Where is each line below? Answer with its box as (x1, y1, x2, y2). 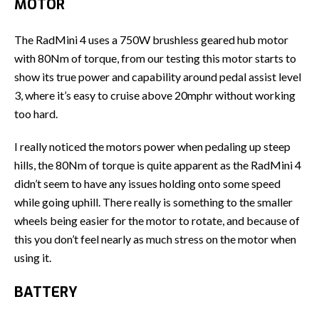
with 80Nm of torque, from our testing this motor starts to (14, 51, 296, 65)
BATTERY (14, 282, 78, 302)
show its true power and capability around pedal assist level (14, 69, 301, 83)
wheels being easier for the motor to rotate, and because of (14, 213, 300, 227)
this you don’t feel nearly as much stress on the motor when (14, 231, 296, 246)
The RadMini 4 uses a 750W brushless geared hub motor (14, 32, 288, 46)
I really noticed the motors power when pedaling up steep (14, 139, 291, 153)
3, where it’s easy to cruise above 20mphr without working (14, 88, 296, 102)
